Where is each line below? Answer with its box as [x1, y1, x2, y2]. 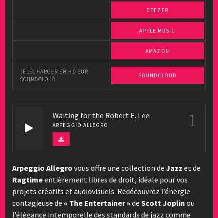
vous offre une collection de [73, 163, 166, 173]
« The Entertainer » [64, 198, 130, 208]
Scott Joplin [141, 198, 185, 208]
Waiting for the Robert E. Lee [53, 110, 149, 120]
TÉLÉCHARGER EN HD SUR [20, 68, 89, 75]
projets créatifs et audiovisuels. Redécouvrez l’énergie [12, 186, 190, 196]
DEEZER [146, 7, 168, 14]
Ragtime [12, 175, 43, 184]
